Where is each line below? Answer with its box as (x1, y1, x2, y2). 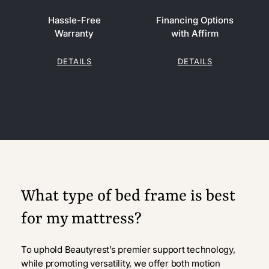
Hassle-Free (47, 14, 101, 26)
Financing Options (156, 14, 234, 26)
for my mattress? (21, 210, 142, 229)
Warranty (55, 28, 94, 40)
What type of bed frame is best (21, 187, 235, 206)
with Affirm (171, 28, 219, 40)
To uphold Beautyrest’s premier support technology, (21, 244, 235, 256)
